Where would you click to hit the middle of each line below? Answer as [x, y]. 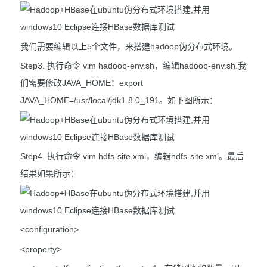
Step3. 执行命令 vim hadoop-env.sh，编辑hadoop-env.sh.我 [133, 66]
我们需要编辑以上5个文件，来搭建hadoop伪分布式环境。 [129, 46]
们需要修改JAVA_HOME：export [82, 83]
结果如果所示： [49, 174]
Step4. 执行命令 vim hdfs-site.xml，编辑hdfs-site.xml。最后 [132, 156]
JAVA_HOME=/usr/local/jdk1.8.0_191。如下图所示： [119, 100]
